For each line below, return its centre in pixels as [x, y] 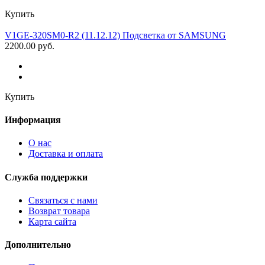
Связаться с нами [63, 200]
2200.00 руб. [30, 46]
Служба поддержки [46, 177]
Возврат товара [59, 211]
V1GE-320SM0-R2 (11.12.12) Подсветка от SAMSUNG [115, 35]
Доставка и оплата [66, 154]
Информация [33, 120]
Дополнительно [38, 245]
